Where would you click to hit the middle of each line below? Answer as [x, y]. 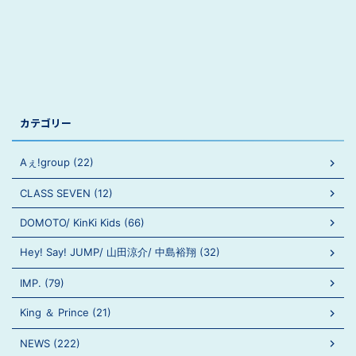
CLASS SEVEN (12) [66, 193]
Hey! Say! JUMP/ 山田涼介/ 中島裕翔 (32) [120, 252]
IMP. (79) [42, 283]
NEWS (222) [50, 343]
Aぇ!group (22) [57, 162]
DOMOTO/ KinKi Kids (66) [82, 222]
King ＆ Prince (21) [66, 312]
